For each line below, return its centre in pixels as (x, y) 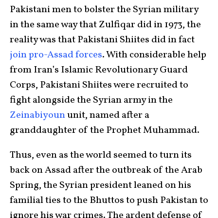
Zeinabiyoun (37, 116)
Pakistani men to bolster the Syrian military (104, 10)
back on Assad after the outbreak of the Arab (106, 171)
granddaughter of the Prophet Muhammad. (106, 131)
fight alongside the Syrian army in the (91, 100)
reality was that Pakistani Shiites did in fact (102, 40)
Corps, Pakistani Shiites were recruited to (99, 85)
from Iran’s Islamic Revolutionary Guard (99, 70)
